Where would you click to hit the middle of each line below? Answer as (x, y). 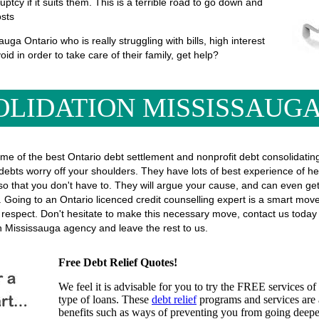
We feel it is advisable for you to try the (148, 287)
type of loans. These (105, 299)
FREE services (271, 287)
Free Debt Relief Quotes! (118, 262)
